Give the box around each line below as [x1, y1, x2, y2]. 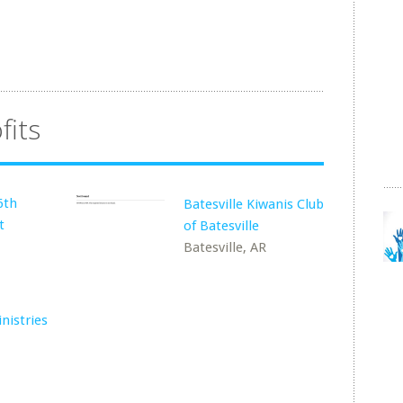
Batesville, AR [184, 239, 267, 255]
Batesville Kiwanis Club [184, 196, 325, 212]
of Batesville [184, 218, 260, 234]
